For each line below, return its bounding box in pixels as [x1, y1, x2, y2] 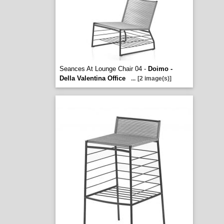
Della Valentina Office [59, 74, 125, 82]
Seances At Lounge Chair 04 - [59, 65, 148, 72]
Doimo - [147, 65, 172, 72]
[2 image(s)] [137, 75, 171, 82]
